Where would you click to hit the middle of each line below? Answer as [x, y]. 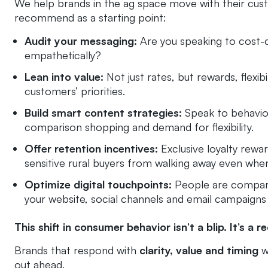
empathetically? [63, 55]
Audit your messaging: [81, 41]
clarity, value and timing [199, 250]
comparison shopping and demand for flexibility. [139, 127]
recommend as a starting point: [90, 18]
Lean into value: [64, 77]
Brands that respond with [77, 250]
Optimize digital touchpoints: [98, 185]
